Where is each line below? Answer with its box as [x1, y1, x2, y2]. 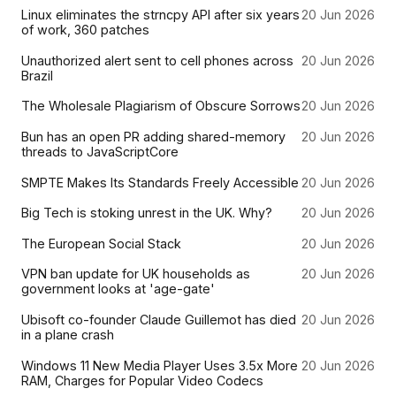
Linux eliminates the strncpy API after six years [21, 7, 300, 23]
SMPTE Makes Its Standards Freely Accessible [21, 174, 299, 190]
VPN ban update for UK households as [21, 266, 250, 282]
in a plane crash [21, 327, 114, 342]
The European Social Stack [21, 235, 181, 251]
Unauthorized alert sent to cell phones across [21, 52, 293, 68]
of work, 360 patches [21, 22, 149, 38]
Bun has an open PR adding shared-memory [21, 129, 286, 145]
